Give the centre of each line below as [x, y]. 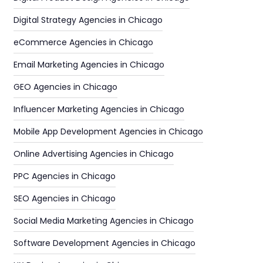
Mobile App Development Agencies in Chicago [108, 131]
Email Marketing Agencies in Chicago [89, 65]
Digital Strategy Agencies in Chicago [88, 20]
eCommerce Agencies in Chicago [83, 42]
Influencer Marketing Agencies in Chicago [99, 109]
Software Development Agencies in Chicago [104, 243]
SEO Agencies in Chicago [64, 198]
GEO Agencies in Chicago [65, 87]
